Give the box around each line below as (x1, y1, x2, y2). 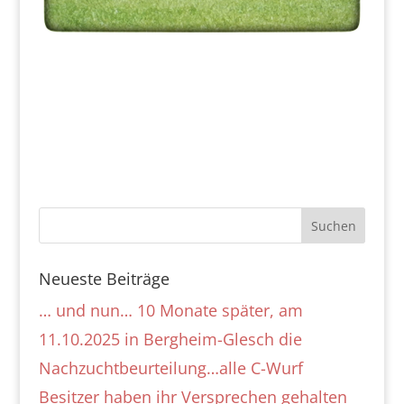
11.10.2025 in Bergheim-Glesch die (38, 328, 302, 351)
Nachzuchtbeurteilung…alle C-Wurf (38, 357, 303, 380)
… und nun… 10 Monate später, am (38, 299, 303, 322)
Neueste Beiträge (38, 268, 170, 290)
